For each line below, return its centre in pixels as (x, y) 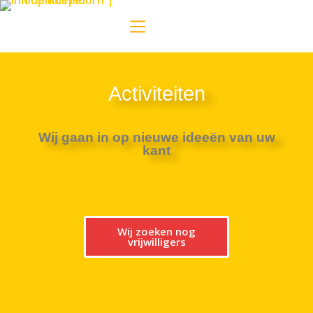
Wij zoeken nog (156, 231)
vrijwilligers (156, 242)
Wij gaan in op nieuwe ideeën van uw (156, 137)
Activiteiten (156, 94)
